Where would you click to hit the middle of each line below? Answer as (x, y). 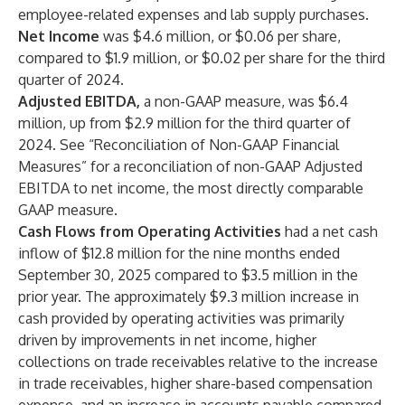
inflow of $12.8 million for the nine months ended (179, 253)
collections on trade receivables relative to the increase (198, 362)
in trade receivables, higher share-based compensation (195, 383)
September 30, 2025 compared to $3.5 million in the (188, 275)
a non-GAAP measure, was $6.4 (246, 101)
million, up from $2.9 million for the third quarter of (184, 123)
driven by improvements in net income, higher (167, 340)
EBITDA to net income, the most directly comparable (191, 188)
